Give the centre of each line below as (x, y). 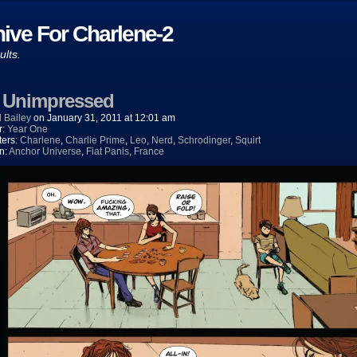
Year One (27, 129)
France (149, 151)
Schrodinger (204, 140)
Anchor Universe (45, 151)
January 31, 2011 (84, 118)
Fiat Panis (108, 151)
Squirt (248, 140)
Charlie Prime (95, 140)
